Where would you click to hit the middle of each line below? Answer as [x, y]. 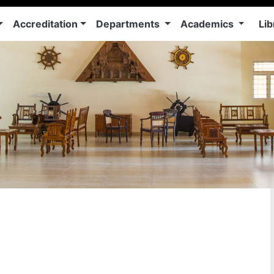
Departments [129, 24]
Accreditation [46, 24]
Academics [208, 24]
